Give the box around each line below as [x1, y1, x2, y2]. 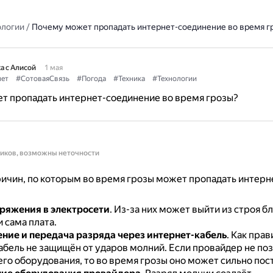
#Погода [76, 74, 106, 83]
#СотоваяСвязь [15, 74, 69, 83]
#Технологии [152, 74, 197, 83]
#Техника [113, 74, 145, 83]
